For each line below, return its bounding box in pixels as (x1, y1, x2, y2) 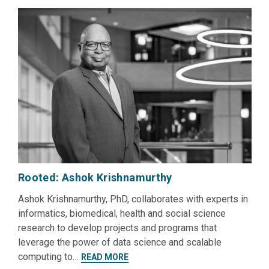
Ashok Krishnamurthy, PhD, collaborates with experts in (18, 193, 248, 205)
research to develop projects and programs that (18, 222, 217, 234)
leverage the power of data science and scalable (18, 237, 222, 249)
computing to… (18, 251, 81, 263)
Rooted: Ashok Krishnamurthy (18, 171, 172, 184)
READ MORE (81, 252, 128, 262)
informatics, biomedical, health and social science (18, 208, 226, 220)
